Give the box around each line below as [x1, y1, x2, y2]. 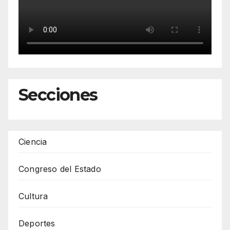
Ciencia [18, 136, 47, 147]
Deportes [18, 218, 55, 228]
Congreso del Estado [18, 163, 101, 174]
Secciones [18, 84, 98, 105]
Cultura [18, 190, 48, 201]
